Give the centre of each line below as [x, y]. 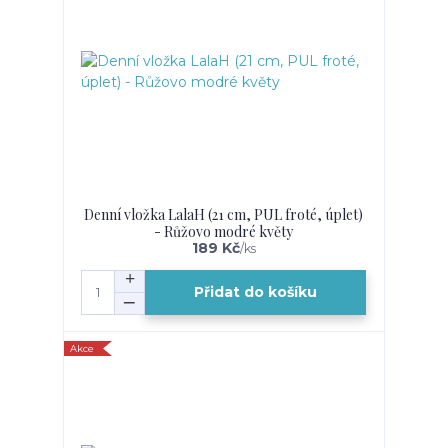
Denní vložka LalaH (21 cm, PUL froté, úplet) [224, 214]
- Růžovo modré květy [224, 231]
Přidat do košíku [256, 292]
